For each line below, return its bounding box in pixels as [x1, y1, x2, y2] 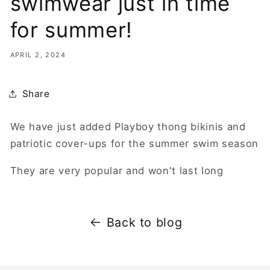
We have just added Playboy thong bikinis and [10, 121, 246, 133]
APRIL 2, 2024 [10, 51, 66, 60]
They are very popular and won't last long [10, 164, 224, 177]
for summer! [10, 17, 133, 43]
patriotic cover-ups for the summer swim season [10, 137, 259, 150]
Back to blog [106, 215, 183, 230]
